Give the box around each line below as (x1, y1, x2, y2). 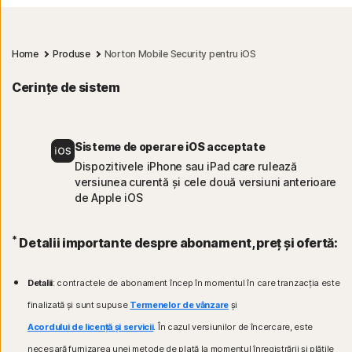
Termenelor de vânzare (130, 299, 229, 311)
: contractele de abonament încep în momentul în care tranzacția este (52, 277, 340, 289)
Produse (52, 48, 90, 60)
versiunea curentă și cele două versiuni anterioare (75, 175, 336, 189)
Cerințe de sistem (12, 79, 120, 96)
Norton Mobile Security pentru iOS (104, 48, 256, 60)
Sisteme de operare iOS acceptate (75, 140, 266, 154)
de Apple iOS (75, 191, 143, 205)
